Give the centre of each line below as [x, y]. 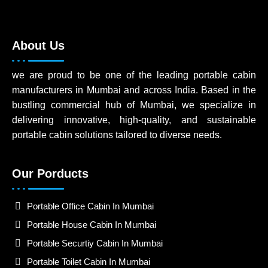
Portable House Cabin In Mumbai [92, 225]
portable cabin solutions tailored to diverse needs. [117, 135]
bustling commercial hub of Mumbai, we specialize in [134, 105]
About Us [38, 46]
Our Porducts [50, 174]
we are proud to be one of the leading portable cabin [134, 75]
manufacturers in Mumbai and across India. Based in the [134, 90]
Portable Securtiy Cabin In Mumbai [95, 243]
